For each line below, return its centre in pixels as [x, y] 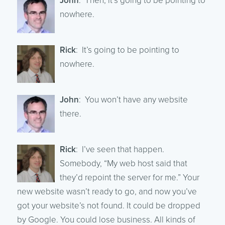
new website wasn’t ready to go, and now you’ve [107, 191]
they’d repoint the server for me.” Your [129, 177]
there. [70, 114]
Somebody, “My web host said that [123, 163]
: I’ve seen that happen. [120, 149]
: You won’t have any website [133, 99]
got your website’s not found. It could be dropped [108, 205]
